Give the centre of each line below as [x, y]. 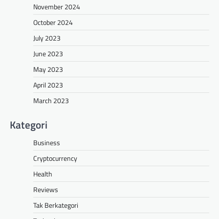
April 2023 [48, 85]
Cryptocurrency [55, 158]
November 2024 [57, 7]
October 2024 [53, 22]
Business [47, 143]
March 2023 [51, 101]
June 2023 [48, 54]
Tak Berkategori [56, 205]
